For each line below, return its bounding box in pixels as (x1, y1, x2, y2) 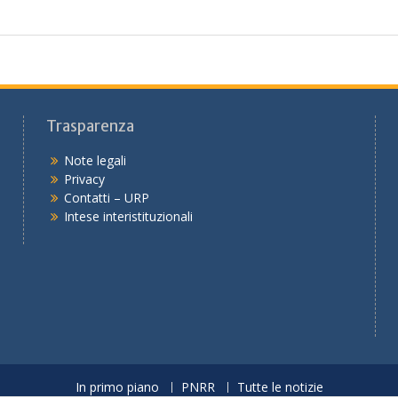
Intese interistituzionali (63, 208, 193, 225)
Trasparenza (45, 116, 134, 136)
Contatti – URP (63, 189, 149, 206)
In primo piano (75, 378, 159, 395)
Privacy (63, 171, 105, 187)
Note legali (63, 152, 126, 169)
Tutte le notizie (236, 378, 323, 395)
